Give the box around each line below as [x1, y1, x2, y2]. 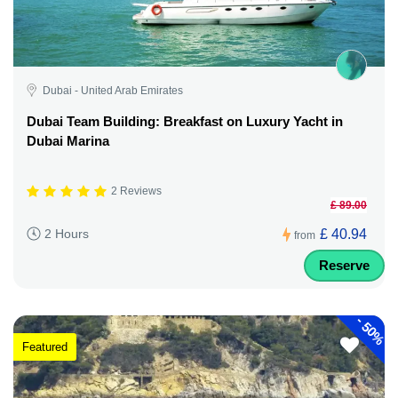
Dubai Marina [27, 132, 109, 148]
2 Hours [44, 227, 89, 242]
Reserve [319, 257, 370, 273]
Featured [22, 340, 68, 354]
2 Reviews [111, 185, 162, 198]
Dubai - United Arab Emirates [43, 84, 183, 97]
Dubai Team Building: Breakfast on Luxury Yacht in [27, 113, 343, 129]
